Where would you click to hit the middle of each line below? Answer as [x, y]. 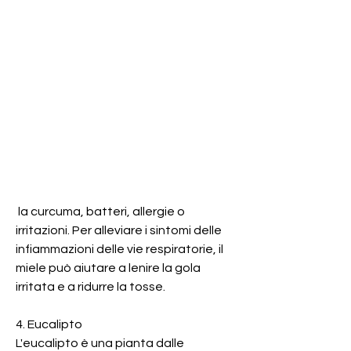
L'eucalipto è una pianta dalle [100, 343]
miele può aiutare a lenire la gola [108, 268]
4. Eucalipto [49, 324]
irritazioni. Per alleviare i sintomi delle [119, 230]
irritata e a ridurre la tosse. [90, 286]
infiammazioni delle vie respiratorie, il [119, 249]
